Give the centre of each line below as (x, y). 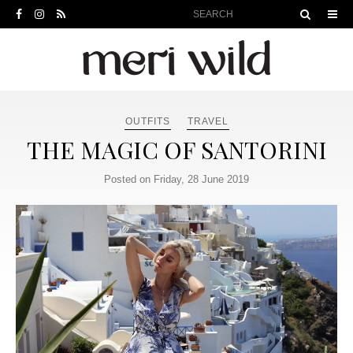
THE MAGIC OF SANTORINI (176, 150)
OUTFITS (147, 121)
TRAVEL (208, 121)
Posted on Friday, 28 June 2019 (176, 179)
